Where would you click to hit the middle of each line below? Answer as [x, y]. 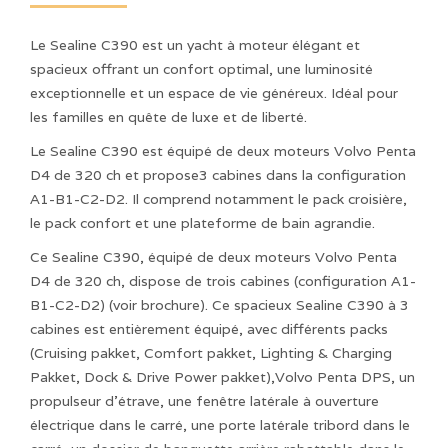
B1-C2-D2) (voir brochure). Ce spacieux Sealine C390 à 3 [219, 305]
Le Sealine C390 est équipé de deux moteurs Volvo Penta [223, 151]
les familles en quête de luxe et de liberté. [168, 117]
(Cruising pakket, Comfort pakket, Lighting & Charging [211, 353]
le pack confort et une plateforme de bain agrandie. [202, 223]
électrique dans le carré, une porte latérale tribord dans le [220, 425]
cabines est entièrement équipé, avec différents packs [209, 329]
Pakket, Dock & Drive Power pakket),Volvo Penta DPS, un [222, 377]
